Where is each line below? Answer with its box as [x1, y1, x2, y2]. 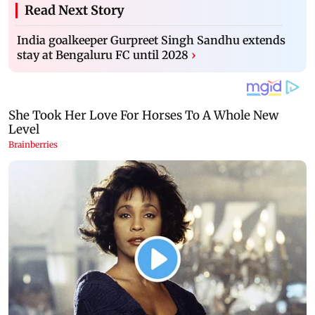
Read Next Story [25, 2, 124, 19]
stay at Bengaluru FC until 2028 [17, 48, 188, 63]
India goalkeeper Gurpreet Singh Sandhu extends [17, 33, 285, 48]
